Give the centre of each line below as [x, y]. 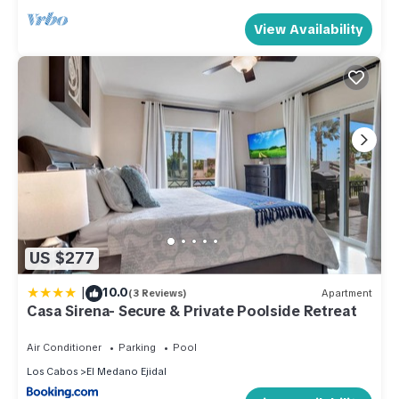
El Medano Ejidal [126, 371]
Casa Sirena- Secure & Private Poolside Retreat [192, 311]
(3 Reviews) [158, 293]
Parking [137, 347]
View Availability [309, 29]
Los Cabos [52, 371]
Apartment [347, 293]
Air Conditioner [64, 347]
